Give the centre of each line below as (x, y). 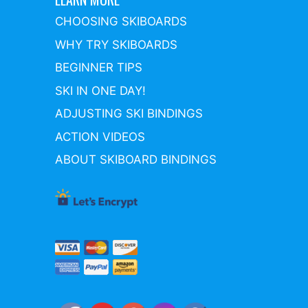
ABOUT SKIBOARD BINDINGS (136, 160)
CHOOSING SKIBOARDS (121, 22)
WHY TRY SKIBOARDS (116, 44)
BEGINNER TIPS (99, 68)
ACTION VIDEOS (100, 136)
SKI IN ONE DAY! (100, 90)
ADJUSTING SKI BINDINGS (129, 114)
